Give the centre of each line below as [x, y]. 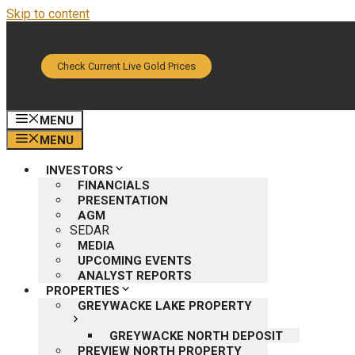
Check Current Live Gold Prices [126, 66]
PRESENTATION [123, 200]
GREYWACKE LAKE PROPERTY [165, 306]
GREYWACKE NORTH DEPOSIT [196, 336]
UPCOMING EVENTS [135, 261]
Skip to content [48, 14]
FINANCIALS [114, 185]
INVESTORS [80, 170]
